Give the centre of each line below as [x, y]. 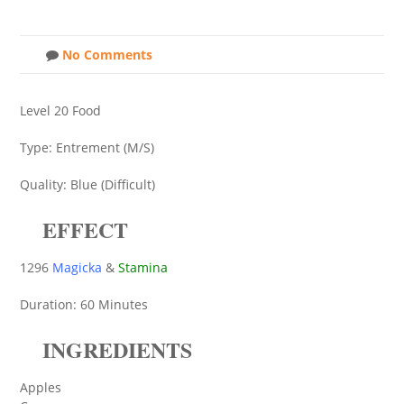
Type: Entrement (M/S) [87, 147]
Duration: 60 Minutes [84, 304]
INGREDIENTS [117, 349]
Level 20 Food [60, 110]
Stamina [143, 267]
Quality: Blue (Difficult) [87, 184]
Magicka [77, 267]
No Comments [106, 55]
